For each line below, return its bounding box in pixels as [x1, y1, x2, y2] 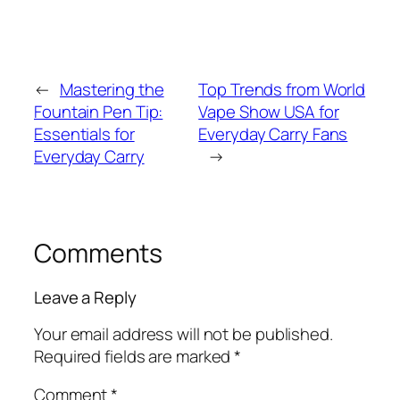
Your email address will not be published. [34, 321, 333, 346]
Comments [34, 235, 163, 271]
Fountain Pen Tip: [34, 99, 163, 123]
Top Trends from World [198, 77, 366, 101]
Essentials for [34, 121, 135, 146]
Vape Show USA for [198, 99, 339, 123]
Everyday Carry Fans [198, 121, 348, 146]
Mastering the [59, 77, 164, 101]
